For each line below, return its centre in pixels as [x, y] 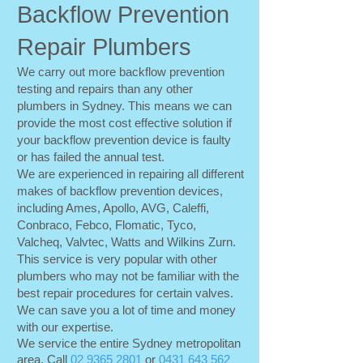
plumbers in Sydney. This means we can [124, 106]
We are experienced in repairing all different [130, 174]
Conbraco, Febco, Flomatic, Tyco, [107, 225]
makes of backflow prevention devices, [120, 191]
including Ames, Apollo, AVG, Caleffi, [113, 208]
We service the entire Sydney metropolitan [129, 343]
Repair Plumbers [104, 47]
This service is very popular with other [117, 259]
